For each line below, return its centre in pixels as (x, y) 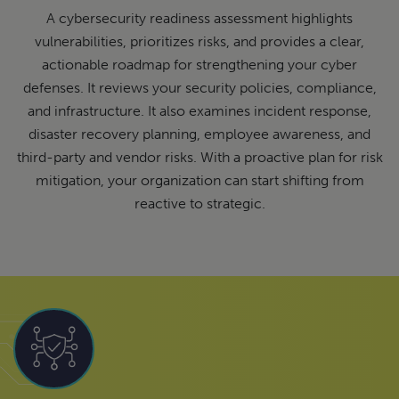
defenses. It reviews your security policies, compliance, (199, 87)
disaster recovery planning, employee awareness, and (199, 134)
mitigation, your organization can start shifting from (199, 180)
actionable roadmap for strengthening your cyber (199, 64)
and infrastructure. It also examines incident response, (199, 110)
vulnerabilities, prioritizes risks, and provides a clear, (199, 41)
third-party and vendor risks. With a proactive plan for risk (199, 157)
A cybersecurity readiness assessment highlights (199, 18)
